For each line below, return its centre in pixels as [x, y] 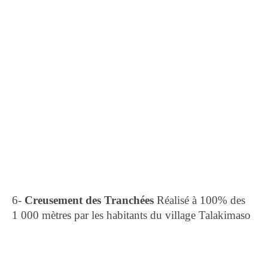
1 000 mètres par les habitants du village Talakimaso [131, 215]
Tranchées [129, 200]
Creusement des [63, 200]
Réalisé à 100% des [200, 200]
